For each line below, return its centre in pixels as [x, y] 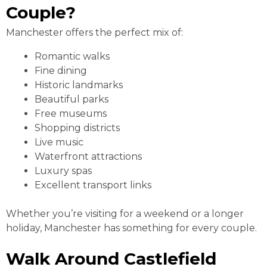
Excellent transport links [93, 185]
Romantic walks [72, 57]
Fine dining [61, 71]
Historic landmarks [79, 85]
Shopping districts [77, 128]
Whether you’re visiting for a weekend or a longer [125, 214]
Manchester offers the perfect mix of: [94, 33]
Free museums [71, 114]
